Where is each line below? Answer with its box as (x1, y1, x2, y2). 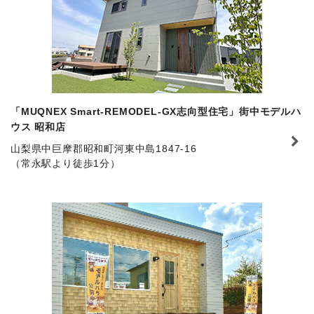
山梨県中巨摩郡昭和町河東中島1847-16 (11, 142, 197, 154)
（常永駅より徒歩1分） (11, 157, 121, 169)
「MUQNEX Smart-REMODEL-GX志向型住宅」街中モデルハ (11, 105, 301, 117)
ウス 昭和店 (11, 121, 66, 132)
